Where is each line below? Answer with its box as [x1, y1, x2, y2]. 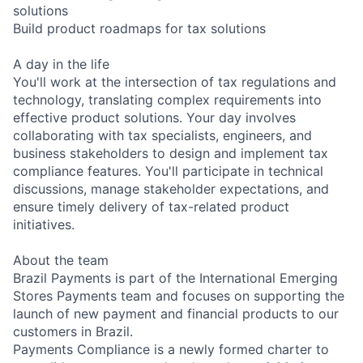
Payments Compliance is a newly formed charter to [13, 340, 329, 357]
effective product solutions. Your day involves [13, 109, 296, 126]
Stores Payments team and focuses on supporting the [13, 287, 344, 304]
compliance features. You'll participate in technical [13, 162, 323, 179]
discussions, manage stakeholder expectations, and [13, 180, 329, 197]
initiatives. [13, 216, 75, 233]
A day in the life [13, 55, 109, 72]
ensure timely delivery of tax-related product [13, 198, 289, 215]
